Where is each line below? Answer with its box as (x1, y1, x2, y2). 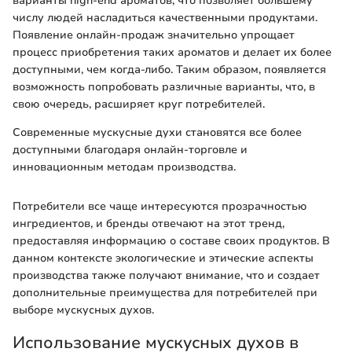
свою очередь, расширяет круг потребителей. (13, 97, 265, 112)
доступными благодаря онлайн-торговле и (13, 142, 247, 158)
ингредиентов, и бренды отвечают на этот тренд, (13, 216, 284, 232)
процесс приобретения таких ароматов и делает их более (13, 45, 332, 60)
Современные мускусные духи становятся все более (13, 125, 302, 141)
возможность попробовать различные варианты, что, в (13, 79, 315, 95)
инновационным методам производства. (13, 159, 236, 175)
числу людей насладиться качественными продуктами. (13, 10, 317, 26)
